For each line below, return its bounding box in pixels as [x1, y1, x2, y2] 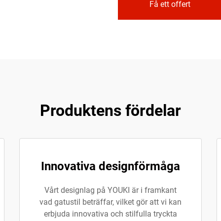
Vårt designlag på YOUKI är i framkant [44, 185, 177, 195]
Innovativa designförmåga [41, 159, 180, 173]
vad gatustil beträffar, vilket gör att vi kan [39, 197, 182, 207]
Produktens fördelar [40, 101, 181, 120]
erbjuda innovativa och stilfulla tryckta [44, 209, 177, 219]
